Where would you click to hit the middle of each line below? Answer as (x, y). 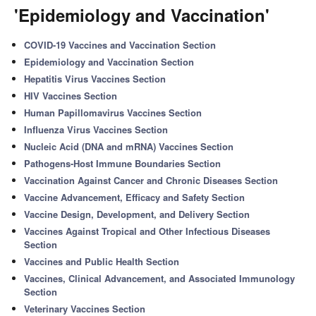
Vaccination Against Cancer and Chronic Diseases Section (151, 180)
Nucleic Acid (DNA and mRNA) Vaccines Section (129, 146)
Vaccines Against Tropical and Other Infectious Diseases (147, 231)
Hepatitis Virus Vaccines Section (95, 79)
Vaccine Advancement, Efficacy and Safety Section (135, 197)
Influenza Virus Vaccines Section (96, 129)
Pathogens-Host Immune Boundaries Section (123, 163)
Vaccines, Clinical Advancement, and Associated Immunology (160, 278)
